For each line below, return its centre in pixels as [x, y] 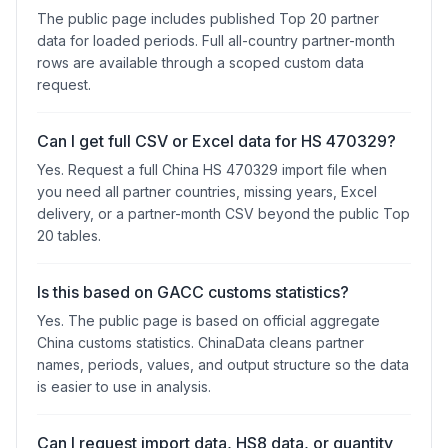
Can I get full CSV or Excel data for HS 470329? [216, 141]
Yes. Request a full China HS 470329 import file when [212, 169]
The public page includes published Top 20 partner [208, 18]
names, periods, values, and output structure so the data [223, 364]
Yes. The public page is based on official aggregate [208, 320]
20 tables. [69, 235]
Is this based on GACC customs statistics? [193, 292]
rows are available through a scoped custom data [200, 62]
